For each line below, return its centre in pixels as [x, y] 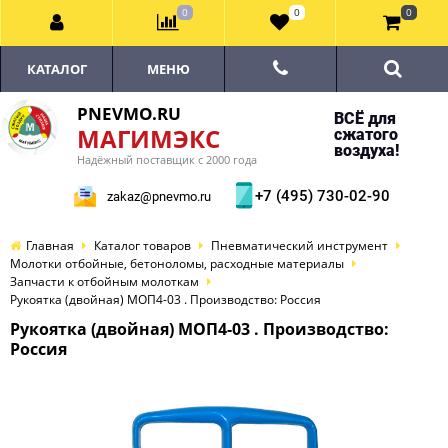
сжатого [365, 134]
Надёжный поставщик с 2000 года [167, 159]
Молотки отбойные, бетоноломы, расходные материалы [177, 263]
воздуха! [366, 150]
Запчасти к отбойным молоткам [104, 281]
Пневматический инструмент [299, 245]
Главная [50, 245]
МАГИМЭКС [148, 138]
